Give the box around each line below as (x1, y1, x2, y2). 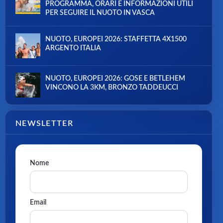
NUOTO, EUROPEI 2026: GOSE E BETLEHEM (45, 75, 185, 83)
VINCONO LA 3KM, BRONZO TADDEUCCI (45, 84, 178, 92)
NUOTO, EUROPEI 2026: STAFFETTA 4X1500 (45, 36, 187, 43)
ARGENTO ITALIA (45, 45, 101, 52)
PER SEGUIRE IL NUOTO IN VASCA (45, 9, 155, 17)
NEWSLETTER (15, 119, 73, 128)
